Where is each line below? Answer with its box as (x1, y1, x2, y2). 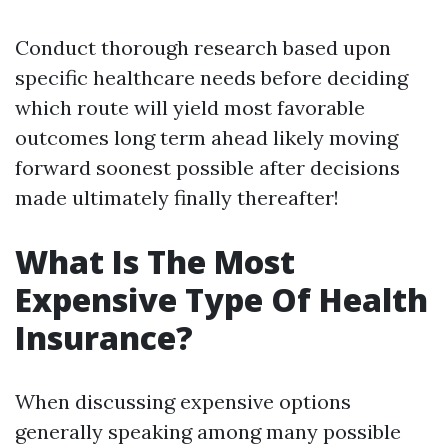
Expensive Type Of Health (15, 278, 428, 321)
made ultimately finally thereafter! (15, 185, 339, 210)
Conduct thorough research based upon (15, 35, 391, 60)
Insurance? (15, 316, 193, 359)
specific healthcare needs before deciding (15, 65, 408, 90)
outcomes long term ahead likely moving (15, 125, 398, 150)
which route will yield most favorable (15, 95, 365, 120)
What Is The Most (15, 240, 295, 283)
